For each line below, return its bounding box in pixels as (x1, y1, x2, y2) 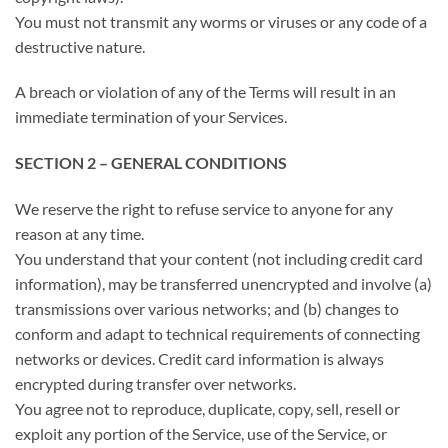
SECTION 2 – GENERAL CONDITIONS (15, 153, 287, 173)
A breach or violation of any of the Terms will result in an (15, 82, 396, 102)
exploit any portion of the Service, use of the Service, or (15, 423, 387, 443)
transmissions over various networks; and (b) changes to (15, 298, 399, 318)
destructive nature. (15, 36, 145, 56)
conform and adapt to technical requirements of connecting (15, 323, 420, 343)
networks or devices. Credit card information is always (15, 348, 384, 368)
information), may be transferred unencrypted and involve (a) (15, 273, 432, 293)
